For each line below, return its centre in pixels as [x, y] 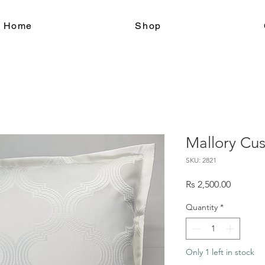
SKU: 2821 [201, 160]
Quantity [202, 207]
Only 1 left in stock [220, 252]
